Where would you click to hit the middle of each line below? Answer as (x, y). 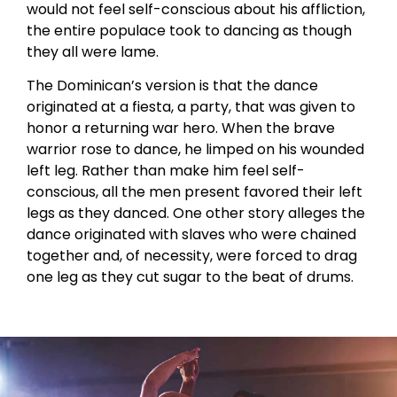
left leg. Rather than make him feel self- (166, 171)
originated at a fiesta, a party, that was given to (191, 107)
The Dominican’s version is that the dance (172, 86)
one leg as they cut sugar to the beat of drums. (190, 277)
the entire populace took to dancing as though (189, 30)
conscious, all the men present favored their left (195, 192)
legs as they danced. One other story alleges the (196, 214)
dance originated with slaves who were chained (191, 235)
